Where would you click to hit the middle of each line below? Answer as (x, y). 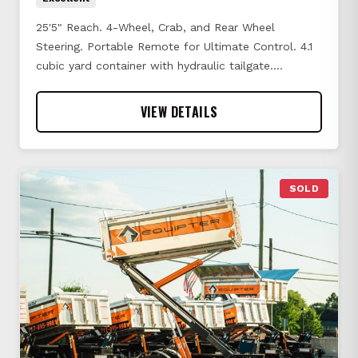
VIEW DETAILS (179, 112)
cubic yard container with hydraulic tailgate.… (159, 66)
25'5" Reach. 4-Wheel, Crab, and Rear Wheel (155, 28)
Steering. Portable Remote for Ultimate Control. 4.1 (174, 47)
